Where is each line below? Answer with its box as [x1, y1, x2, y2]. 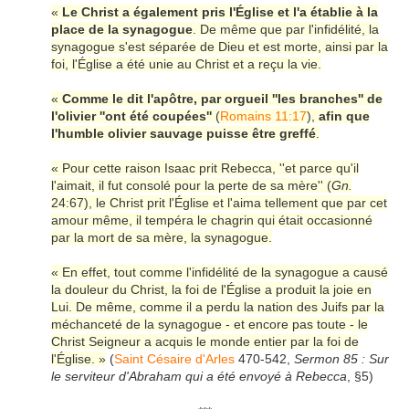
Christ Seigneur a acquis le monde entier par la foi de [51, 334, 359, 350]
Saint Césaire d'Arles [114, 351, 235, 367]
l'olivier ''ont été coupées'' [51, 109, 212, 124]
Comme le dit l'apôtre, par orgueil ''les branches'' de [62, 91, 383, 107]
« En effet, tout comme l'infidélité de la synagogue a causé [51, 265, 388, 280]
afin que [319, 109, 370, 124]
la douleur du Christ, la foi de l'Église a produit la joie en [51, 282, 372, 298]
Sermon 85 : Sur [294, 351, 389, 367]
